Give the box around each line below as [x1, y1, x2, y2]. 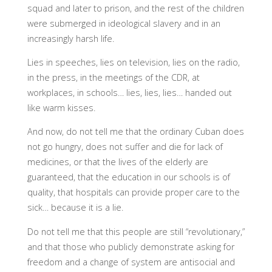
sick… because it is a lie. [27, 202, 123, 214]
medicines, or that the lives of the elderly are [27, 156, 208, 168]
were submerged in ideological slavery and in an [27, 17, 220, 29]
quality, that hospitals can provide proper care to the [27, 186, 240, 199]
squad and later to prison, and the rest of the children [27, 2, 244, 14]
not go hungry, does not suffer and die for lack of [27, 141, 223, 153]
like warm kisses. [27, 101, 95, 114]
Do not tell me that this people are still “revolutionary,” [27, 225, 245, 237]
